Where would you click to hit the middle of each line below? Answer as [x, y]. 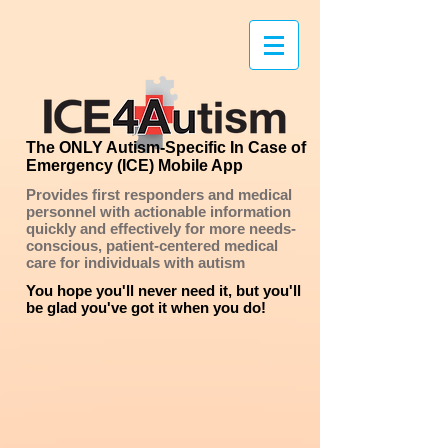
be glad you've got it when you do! [146, 307]
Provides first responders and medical [159, 194]
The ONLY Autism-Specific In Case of [166, 147]
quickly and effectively [103, 228]
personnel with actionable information [158, 211]
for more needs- [238, 228]
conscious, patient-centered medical [152, 245]
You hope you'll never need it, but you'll [163, 290]
